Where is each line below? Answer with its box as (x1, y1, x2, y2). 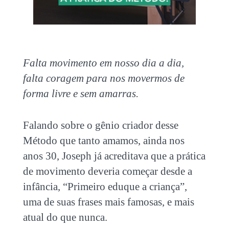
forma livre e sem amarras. (22, 87, 139, 100)
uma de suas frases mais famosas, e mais (22, 195, 194, 208)
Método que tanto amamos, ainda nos (22, 134, 185, 147)
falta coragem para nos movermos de (22, 72, 185, 84)
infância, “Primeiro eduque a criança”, (22, 180, 187, 193)
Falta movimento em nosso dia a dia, (22, 56, 184, 69)
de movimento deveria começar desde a (22, 165, 192, 177)
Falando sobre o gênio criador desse (22, 119, 178, 131)
